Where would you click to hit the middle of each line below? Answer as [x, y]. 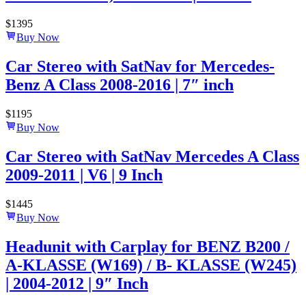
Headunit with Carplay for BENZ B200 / [148, 246]
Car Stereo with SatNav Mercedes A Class [152, 156]
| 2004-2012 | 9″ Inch [77, 283]
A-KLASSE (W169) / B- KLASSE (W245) [151, 265]
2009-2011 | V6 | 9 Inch [84, 175]
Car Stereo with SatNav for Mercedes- [140, 67]
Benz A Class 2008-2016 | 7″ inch [120, 85]
